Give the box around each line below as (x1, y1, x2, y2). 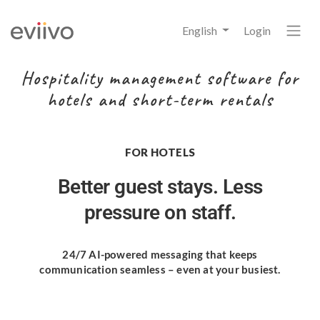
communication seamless (39, 263, 166, 276)
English (182, 23, 220, 37)
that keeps (203, 248, 258, 261)
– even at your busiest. (165, 263, 281, 276)
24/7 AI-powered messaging (62, 248, 204, 261)
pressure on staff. (84, 201, 236, 224)
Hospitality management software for (21, 67, 299, 90)
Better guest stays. (57, 175, 218, 199)
